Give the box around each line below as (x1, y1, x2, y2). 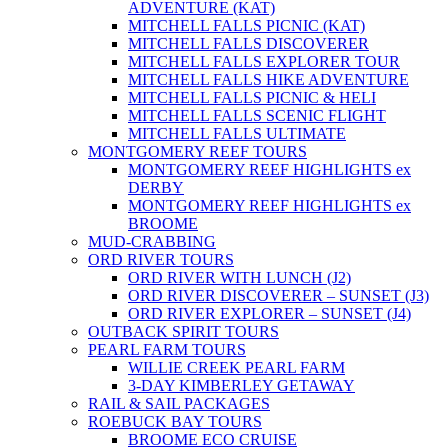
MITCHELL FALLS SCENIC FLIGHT (128, 107, 386, 125)
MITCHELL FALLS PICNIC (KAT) (128, 17, 365, 35)
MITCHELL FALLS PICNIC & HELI (128, 89, 376, 107)
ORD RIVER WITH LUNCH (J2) (128, 269, 351, 287)
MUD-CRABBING (88, 233, 216, 251)
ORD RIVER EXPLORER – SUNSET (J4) (128, 305, 411, 323)
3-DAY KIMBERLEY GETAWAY (128, 377, 355, 395)
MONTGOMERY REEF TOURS (88, 143, 307, 161)
